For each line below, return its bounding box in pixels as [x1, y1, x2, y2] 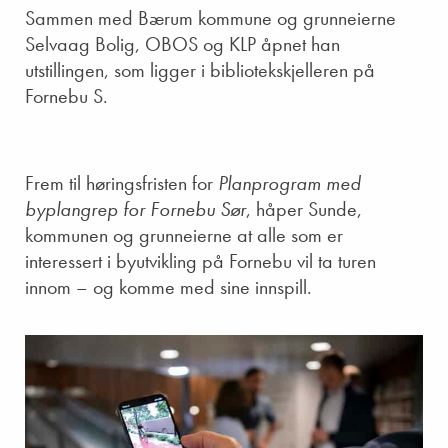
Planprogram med [218, 170, 361, 196]
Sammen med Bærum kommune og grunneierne [25, 5, 396, 31]
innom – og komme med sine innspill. [25, 274, 312, 300]
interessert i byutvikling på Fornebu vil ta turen [25, 248, 376, 274]
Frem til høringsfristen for [25, 170, 218, 196]
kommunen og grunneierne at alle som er [25, 222, 343, 248]
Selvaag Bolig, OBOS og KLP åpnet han [25, 31, 340, 57]
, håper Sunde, [246, 196, 362, 222]
